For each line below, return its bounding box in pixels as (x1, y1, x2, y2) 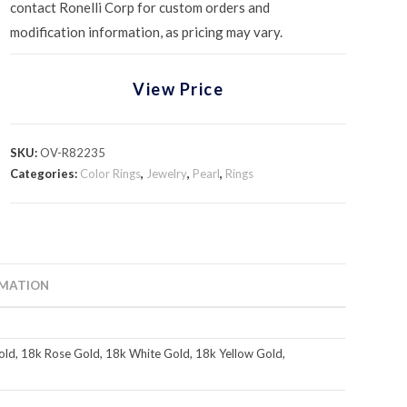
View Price (133, 79, 224, 99)
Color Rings (80, 166, 142, 181)
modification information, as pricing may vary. (10, 24, 283, 40)
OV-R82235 (40, 145, 106, 160)
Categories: (10, 166, 81, 181)
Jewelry (146, 166, 188, 181)
